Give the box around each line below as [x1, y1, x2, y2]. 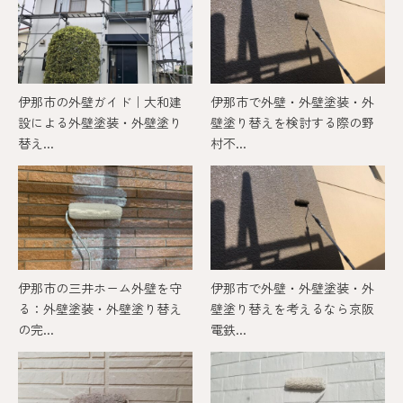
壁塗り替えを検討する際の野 [210, 112, 374, 131]
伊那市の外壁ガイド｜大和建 [18, 92, 182, 111]
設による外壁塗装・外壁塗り [18, 112, 182, 131]
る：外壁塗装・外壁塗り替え [18, 300, 182, 318]
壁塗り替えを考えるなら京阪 [210, 300, 374, 318]
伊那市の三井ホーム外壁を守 [18, 279, 182, 298]
